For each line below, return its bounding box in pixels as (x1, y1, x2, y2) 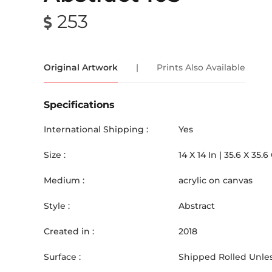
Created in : (44, 226, 94, 237)
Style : (44, 200, 70, 211)
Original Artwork (44, 62, 118, 73)
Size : (44, 149, 66, 160)
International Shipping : (44, 124, 148, 135)
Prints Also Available (157, 62, 245, 73)
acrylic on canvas (178, 175, 253, 186)
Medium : (44, 175, 84, 186)
